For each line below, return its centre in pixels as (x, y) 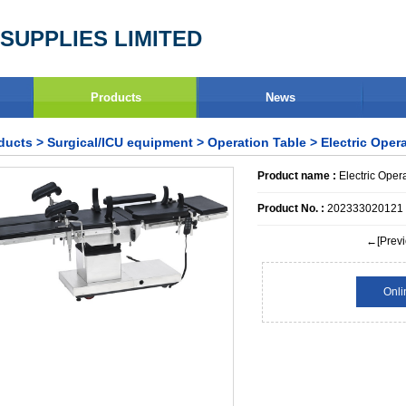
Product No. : (291, 208)
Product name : (297, 176)
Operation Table (257, 142)
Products (116, 97)
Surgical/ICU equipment (120, 142)
